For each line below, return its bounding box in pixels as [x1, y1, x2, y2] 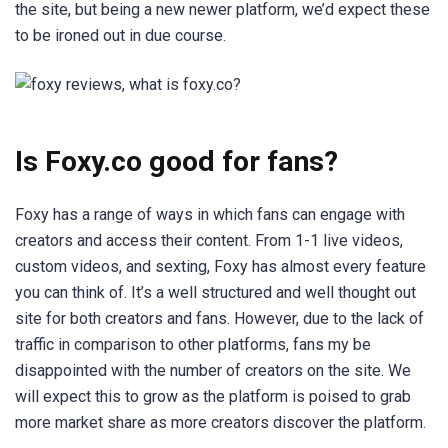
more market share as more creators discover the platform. [15, 412, 426, 432]
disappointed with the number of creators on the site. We [15, 360, 411, 380]
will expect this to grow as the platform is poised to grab [15, 386, 411, 406]
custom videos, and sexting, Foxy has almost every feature [15, 256, 426, 276]
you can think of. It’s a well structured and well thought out [15, 282, 416, 302]
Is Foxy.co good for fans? [15, 144, 345, 178]
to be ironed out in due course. [15, 26, 226, 46]
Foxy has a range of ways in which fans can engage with [15, 204, 405, 224]
